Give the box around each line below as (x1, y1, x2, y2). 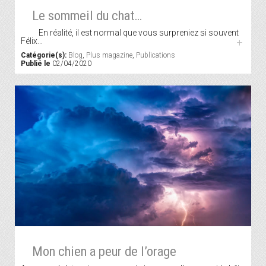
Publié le (21, 59, 50, 68)
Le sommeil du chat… (31, 8, 142, 24)
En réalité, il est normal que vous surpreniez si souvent (21, 28, 239, 38)
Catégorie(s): (21, 51, 66, 60)
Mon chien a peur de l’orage (31, 243, 176, 259)
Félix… (21, 36, 43, 46)
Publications (136, 51, 175, 60)
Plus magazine (86, 51, 132, 60)
